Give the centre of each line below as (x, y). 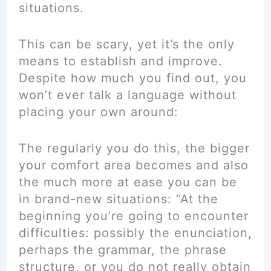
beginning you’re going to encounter (133, 216)
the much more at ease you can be (128, 182)
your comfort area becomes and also (133, 165)
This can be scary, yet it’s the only (126, 44)
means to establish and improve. (120, 61)
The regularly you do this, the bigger (134, 148)
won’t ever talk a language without (127, 95)
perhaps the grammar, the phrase (122, 250)
